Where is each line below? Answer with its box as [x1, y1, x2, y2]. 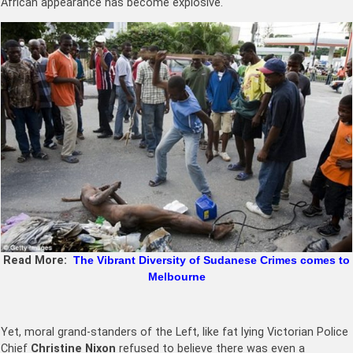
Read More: [3, 253, 73, 267]
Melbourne [147, 269, 206, 283]
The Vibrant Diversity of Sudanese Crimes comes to [73, 253, 350, 266]
